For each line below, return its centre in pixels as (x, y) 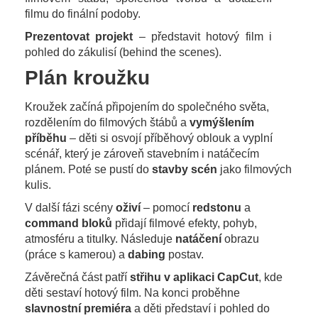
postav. (185, 254)
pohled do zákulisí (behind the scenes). (123, 52)
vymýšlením (222, 122)
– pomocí (166, 207)
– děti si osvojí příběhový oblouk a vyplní (170, 138)
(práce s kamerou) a (76, 254)
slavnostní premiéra (78, 308)
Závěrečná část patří (77, 277)
